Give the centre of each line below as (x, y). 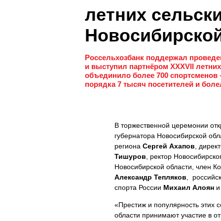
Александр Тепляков (150, 177)
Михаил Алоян (190, 187)
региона (129, 146)
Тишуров (130, 156)
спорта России (139, 187)
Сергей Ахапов (169, 146)
